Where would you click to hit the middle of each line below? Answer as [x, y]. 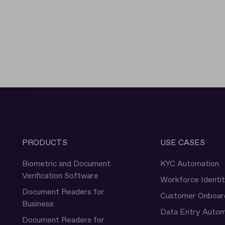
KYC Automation [190, 164]
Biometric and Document [66, 164]
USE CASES [183, 143]
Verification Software [60, 176]
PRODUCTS [45, 143]
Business [38, 204]
